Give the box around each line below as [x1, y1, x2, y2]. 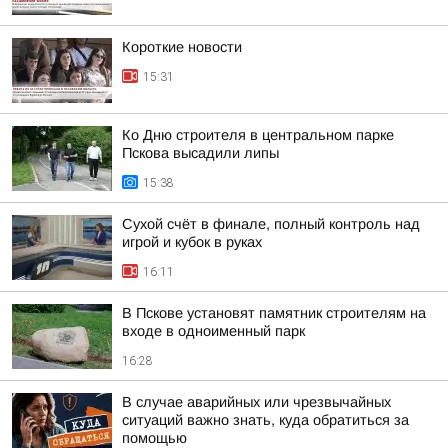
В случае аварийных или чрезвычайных [122, 394, 391, 410]
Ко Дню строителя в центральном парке [122, 127, 394, 143]
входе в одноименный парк [122, 323, 305, 339]
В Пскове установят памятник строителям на [122, 305, 426, 321]
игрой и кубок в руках [122, 234, 262, 250]
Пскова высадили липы [122, 145, 279, 161]
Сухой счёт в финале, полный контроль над [122, 216, 420, 232]
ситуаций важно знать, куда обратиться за [122, 412, 409, 428]
